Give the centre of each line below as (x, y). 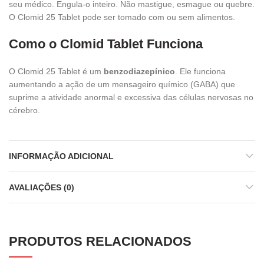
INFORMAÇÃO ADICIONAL (61, 156)
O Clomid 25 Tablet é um (56, 71)
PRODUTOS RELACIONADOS (100, 241)
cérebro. (24, 110)
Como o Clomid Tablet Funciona (106, 44)
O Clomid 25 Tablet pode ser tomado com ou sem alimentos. (122, 17)
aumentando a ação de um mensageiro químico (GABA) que (122, 84)
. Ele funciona (200, 71)
